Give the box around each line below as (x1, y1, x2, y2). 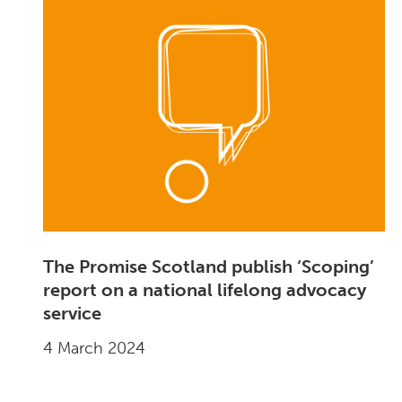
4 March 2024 (43, 338, 146, 359)
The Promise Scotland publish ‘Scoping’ (43, 256, 375, 278)
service (43, 302, 102, 325)
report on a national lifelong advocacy (43, 279, 367, 301)
